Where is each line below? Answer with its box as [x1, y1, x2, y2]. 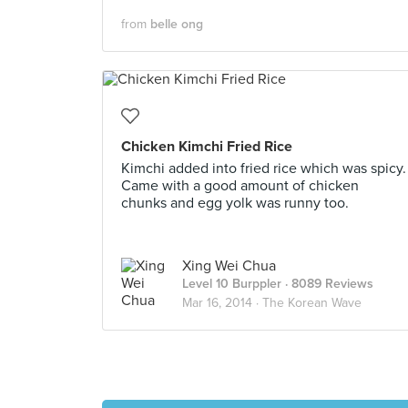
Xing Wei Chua [182, 257, 276, 275]
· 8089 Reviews [281, 276, 373, 291]
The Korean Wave [262, 295, 362, 311]
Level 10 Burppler [182, 276, 281, 291]
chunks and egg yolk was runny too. [121, 194, 349, 212]
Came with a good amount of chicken [121, 177, 359, 195]
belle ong [150, 16, 203, 32]
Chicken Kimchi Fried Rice [121, 138, 292, 156]
